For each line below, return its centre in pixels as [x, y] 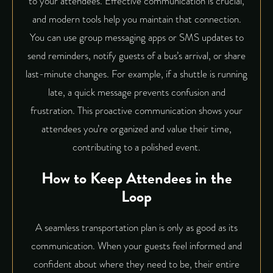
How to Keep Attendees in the [136, 178]
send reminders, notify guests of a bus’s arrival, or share [136, 55]
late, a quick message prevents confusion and [136, 92]
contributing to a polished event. [136, 147]
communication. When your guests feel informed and [136, 246]
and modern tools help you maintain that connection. [136, 19]
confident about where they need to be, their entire [136, 264]
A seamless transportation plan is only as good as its [136, 227]
